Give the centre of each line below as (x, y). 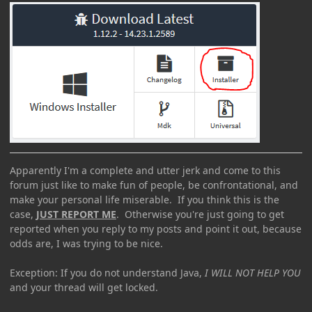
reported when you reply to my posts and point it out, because (156, 228)
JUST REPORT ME (76, 214)
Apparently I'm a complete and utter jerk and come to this (145, 170)
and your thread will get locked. (84, 287)
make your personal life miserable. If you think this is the (145, 199)
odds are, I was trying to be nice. (86, 243)
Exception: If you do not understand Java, (107, 272)
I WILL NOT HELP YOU (252, 272)
